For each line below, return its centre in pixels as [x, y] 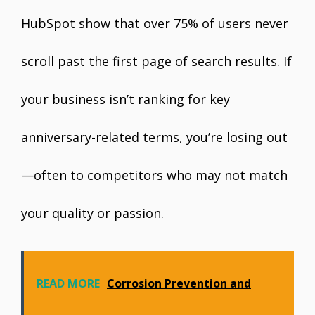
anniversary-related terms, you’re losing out [154, 137]
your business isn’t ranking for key [126, 99]
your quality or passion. [92, 213]
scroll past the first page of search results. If [156, 61]
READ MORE [68, 283]
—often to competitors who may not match [154, 175]
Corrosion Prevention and [179, 283]
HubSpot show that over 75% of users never [155, 23]
